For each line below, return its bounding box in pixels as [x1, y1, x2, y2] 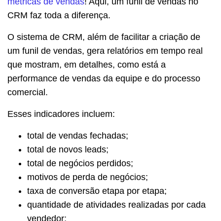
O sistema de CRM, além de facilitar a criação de [7, 32, 200, 42]
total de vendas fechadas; [27, 130, 128, 141]
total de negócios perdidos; [27, 158, 133, 168]
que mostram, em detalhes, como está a [7, 59, 166, 70]
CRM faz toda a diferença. [7, 10, 113, 20]
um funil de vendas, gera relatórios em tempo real [7, 45, 203, 56]
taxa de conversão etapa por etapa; [27, 185, 167, 196]
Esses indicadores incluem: [7, 109, 115, 119]
